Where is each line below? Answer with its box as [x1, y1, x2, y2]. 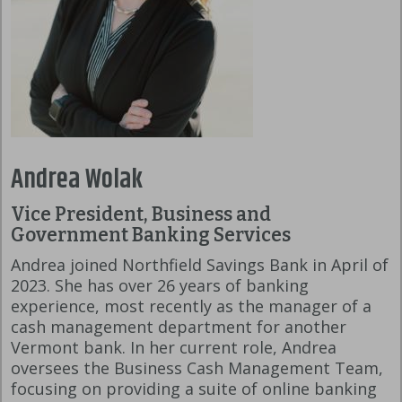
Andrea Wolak [11, 160, 143, 201]
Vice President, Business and [11, 203, 271, 227]
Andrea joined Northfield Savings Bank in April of [11, 254, 389, 276]
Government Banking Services [11, 223, 291, 248]
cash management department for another [11, 316, 346, 338]
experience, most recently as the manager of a [11, 295, 371, 318]
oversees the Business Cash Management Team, [11, 357, 383, 380]
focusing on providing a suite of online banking [11, 378, 377, 400]
